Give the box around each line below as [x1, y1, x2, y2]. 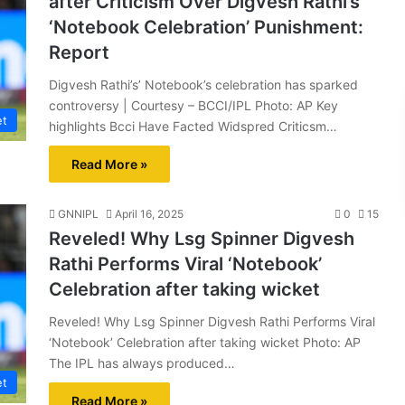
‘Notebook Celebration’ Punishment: [49, 16, 363, 38]
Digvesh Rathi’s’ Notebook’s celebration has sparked [49, 77, 358, 92]
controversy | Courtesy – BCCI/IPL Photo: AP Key [49, 98, 338, 113]
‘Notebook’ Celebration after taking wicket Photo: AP [49, 334, 361, 350]
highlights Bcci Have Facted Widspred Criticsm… [49, 118, 337, 134]
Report [49, 42, 109, 63]
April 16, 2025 [115, 207, 184, 221]
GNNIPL [58, 207, 99, 221]
